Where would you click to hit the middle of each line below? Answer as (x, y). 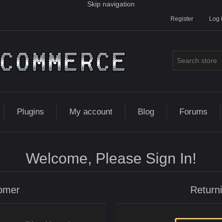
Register (182, 19)
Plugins (30, 112)
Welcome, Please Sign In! (111, 158)
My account (91, 112)
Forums (193, 112)
